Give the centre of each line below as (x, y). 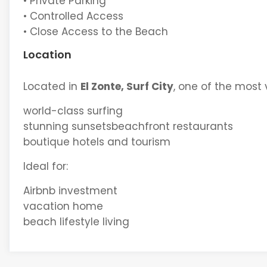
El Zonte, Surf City (127, 86)
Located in (52, 86)
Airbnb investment (70, 190)
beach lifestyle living (76, 221)
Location (47, 55)
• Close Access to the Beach (95, 32)
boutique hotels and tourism (97, 142)
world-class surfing (73, 111)
